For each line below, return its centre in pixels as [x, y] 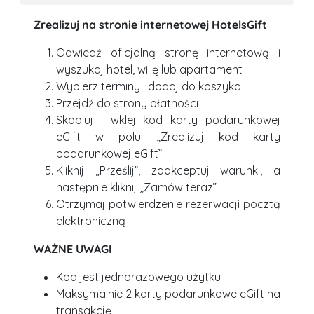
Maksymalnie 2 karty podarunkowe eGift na [168, 294]
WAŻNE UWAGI [73, 249]
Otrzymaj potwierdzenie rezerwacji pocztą [168, 204]
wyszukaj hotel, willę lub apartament [149, 70]
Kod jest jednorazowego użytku [138, 277]
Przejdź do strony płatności [127, 103]
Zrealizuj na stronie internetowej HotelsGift [150, 25]
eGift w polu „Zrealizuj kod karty [168, 137]
